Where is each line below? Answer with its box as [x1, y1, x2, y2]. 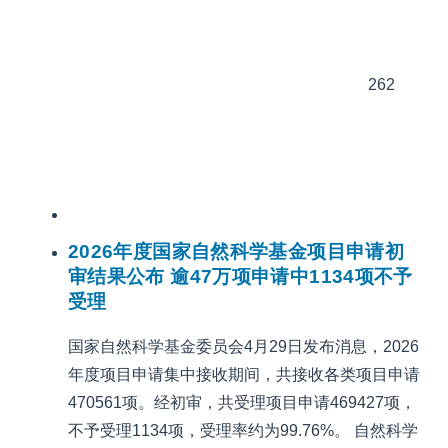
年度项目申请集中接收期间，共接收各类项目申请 [68, 365, 420, 383]
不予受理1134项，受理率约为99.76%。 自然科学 [68, 421, 418, 439]
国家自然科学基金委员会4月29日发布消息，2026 [68, 337, 419, 355]
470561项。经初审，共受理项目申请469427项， [68, 393, 416, 411]
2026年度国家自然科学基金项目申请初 [68, 240, 405, 262]
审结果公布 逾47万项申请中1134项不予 [68, 265, 413, 287]
